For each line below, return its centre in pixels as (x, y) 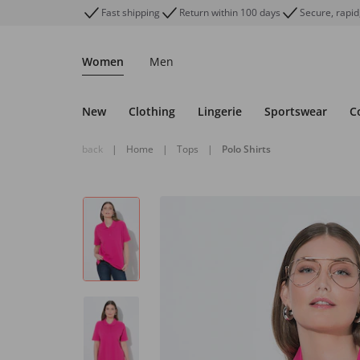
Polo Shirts (246, 149)
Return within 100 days (230, 12)
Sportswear (296, 111)
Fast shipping (131, 12)
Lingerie (220, 111)
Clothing (152, 111)
